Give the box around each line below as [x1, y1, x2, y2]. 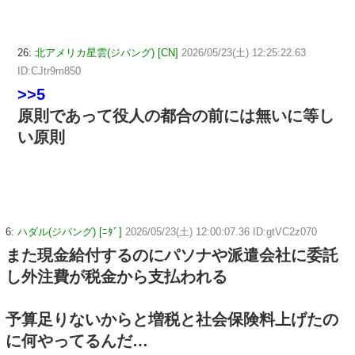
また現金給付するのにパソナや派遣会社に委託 [6, 246, 338, 265]
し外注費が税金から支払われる [6, 268, 227, 286]
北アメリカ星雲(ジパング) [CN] [35, 47, 178, 59]
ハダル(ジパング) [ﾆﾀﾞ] [17, 226, 122, 239]
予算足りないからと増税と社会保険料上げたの [6, 311, 338, 329]
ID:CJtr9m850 [17, 65, 81, 78]
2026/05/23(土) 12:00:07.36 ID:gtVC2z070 [125, 226, 317, 239]
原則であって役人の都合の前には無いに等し [17, 107, 334, 125]
